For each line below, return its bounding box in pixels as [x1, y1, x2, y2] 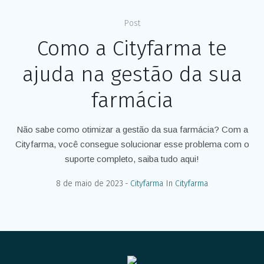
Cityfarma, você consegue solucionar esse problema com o [15, 138, 249, 149]
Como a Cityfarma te [37, 35, 227, 61]
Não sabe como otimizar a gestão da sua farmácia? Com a [16, 124, 248, 134]
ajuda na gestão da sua [22, 61, 242, 87]
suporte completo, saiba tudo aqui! [65, 153, 199, 164]
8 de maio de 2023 [56, 178, 123, 189]
